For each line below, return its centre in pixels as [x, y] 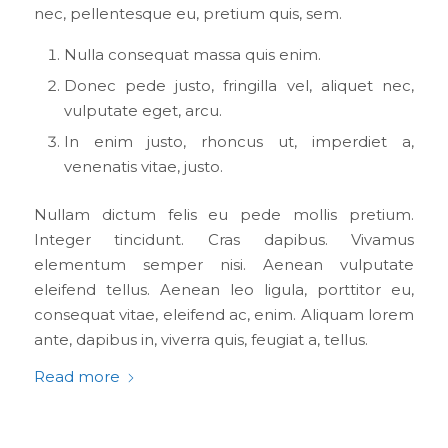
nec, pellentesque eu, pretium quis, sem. [187, 13]
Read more [76, 377]
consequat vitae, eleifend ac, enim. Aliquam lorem [224, 314]
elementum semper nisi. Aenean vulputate [224, 264]
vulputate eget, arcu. [142, 110]
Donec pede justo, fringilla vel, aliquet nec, [239, 85]
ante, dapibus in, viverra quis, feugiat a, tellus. [200, 339]
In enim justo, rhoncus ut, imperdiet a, [239, 141]
